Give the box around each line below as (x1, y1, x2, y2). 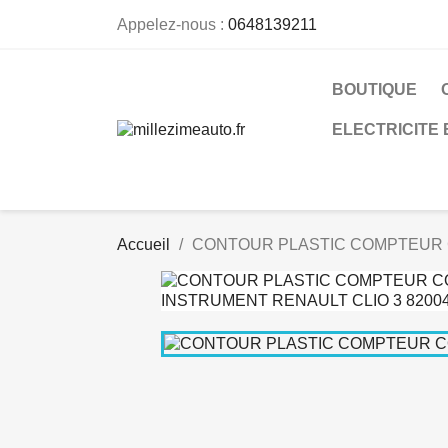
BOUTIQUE (332, 81, 417, 98)
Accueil (117, 236, 170, 253)
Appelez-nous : (117, 16, 228, 33)
